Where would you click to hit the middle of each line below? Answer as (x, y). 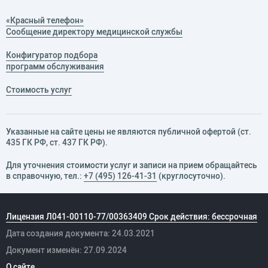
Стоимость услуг (39, 90)
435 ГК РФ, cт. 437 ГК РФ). (57, 143)
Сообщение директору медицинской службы (94, 32)
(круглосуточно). (191, 176)
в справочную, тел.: (45, 176)
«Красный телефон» (45, 21)
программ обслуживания (55, 67)
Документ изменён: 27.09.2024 (66, 250)
